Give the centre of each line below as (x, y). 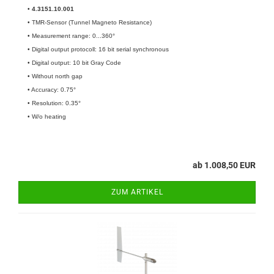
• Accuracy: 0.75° (52, 90)
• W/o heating (47, 117)
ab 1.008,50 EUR (224, 165)
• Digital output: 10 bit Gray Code (74, 63)
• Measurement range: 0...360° (71, 36)
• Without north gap (56, 76)
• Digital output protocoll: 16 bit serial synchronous (98, 49)
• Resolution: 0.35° (54, 103)
